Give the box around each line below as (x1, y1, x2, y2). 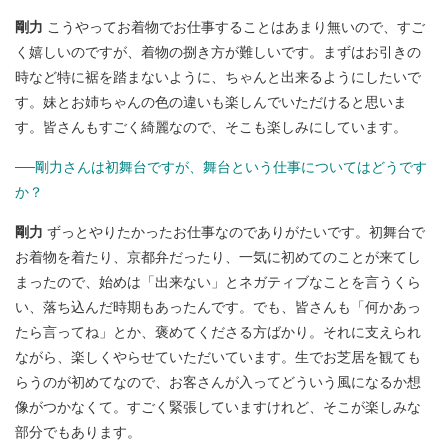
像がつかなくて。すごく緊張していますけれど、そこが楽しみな (15, 395, 421, 416)
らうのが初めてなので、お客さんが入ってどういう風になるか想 (15, 370, 421, 391)
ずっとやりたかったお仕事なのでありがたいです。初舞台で (43, 220, 425, 241)
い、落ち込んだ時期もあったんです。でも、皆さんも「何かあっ (15, 295, 421, 316)
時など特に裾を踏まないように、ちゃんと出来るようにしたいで (15, 65, 421, 86)
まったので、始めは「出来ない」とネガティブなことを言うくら (15, 270, 421, 291)
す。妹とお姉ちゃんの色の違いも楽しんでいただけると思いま (15, 90, 407, 111)
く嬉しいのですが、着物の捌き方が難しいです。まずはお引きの (15, 40, 421, 61)
